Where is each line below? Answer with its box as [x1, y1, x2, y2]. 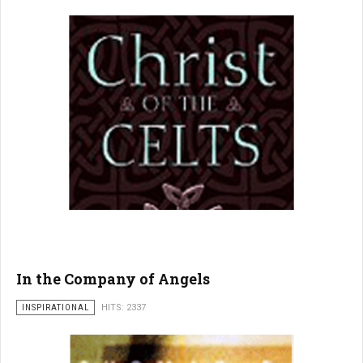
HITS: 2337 [101, 302, 146, 313]
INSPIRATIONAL [22, 302, 89, 313]
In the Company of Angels [16, 269, 210, 288]
